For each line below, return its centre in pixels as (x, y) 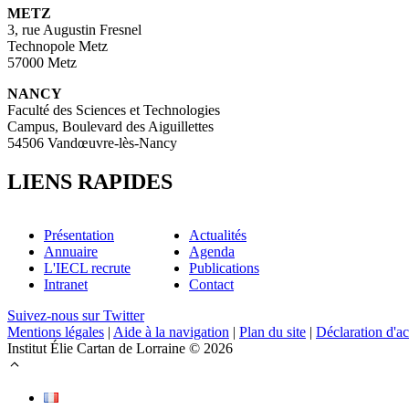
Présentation (79, 235)
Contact (211, 284)
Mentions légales (56, 331)
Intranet (66, 284)
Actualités (218, 235)
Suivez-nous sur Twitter (76, 315)
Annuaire (71, 251)
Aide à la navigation (171, 331)
